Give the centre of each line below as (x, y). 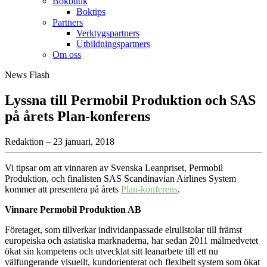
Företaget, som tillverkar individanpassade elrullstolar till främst (123, 230)
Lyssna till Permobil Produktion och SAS (130, 100)
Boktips (91, 12)
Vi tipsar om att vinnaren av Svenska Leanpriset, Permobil (114, 168)
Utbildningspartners (113, 44)
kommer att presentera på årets (63, 190)
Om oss (67, 55)
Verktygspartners (108, 33)
